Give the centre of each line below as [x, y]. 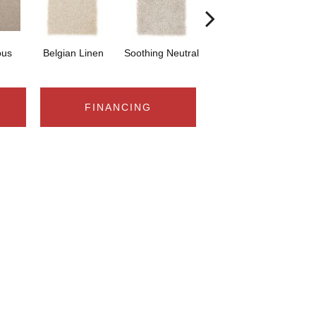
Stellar [249, 53]
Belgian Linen [73, 53]
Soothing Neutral [161, 53]
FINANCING [118, 107]
